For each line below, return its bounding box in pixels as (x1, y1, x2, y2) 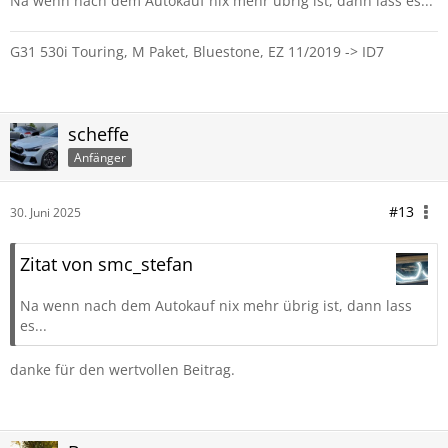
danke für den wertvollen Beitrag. (10, 360, 235, 379)
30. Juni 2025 (10, 204, 81, 221)
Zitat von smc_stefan (20, 252, 193, 276)
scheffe (68, 122, 129, 146)
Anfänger (74, 148, 126, 166)
